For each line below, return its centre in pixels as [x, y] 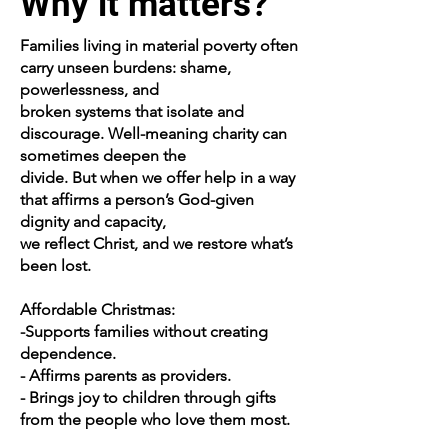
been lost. [55, 265]
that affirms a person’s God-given [137, 199]
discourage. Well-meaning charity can [153, 133]
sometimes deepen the [103, 155]
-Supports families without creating [144, 331]
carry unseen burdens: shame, [125, 67]
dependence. [68, 353]
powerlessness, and [89, 89]
